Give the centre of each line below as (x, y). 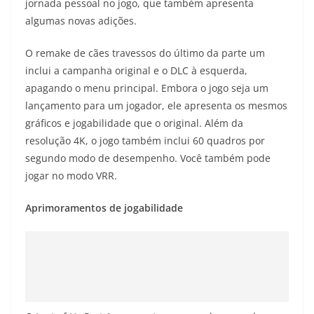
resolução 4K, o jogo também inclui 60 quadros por (145, 140)
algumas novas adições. (81, 20)
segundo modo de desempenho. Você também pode (148, 158)
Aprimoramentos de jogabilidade (104, 207)
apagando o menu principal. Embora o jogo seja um (147, 88)
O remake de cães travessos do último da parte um (145, 53)
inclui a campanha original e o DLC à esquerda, (136, 70)
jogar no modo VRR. (71, 175)
